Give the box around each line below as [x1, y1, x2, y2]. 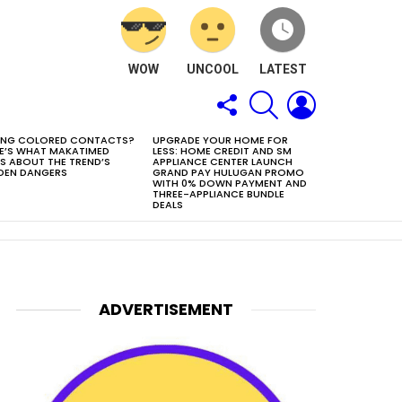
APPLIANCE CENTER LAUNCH [153, 154, 293, 169]
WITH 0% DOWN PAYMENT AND [153, 176, 307, 190]
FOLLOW [240, 84, 286, 98]
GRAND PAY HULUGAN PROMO [153, 165, 304, 179]
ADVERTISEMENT [98, 298, 233, 320]
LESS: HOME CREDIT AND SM [153, 144, 292, 158]
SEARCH [278, 84, 322, 98]
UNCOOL [186, 61, 239, 76]
